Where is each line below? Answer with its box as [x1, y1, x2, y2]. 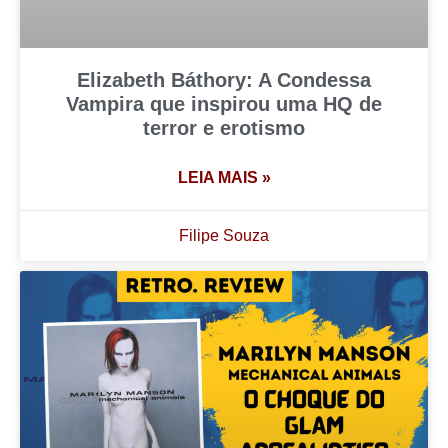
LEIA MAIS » [177, 169, 271, 187]
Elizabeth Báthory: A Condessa [77, 69, 371, 92]
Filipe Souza [179, 227, 269, 245]
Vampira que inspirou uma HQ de [66, 93, 382, 116]
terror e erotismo [143, 117, 305, 140]
